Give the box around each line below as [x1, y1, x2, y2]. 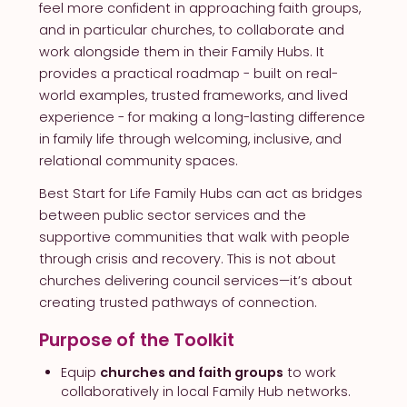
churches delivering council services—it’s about [38, 272, 352, 291]
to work [283, 363, 336, 382]
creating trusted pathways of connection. [38, 293, 317, 313]
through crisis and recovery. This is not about [38, 250, 336, 269]
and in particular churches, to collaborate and [38, 20, 344, 39]
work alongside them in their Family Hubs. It [38, 42, 324, 61]
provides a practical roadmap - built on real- [38, 64, 338, 83]
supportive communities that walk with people [38, 228, 350, 247]
